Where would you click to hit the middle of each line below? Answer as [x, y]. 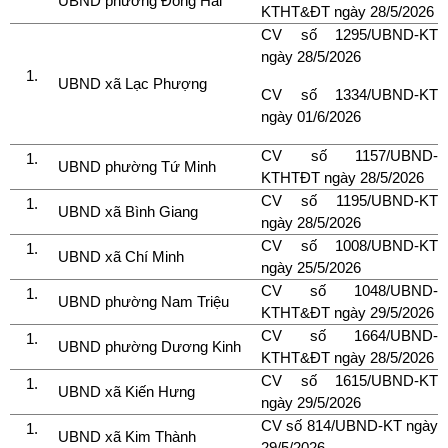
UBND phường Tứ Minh [139, 166]
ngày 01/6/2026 [311, 116]
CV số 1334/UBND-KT [349, 94]
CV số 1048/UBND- [349, 290]
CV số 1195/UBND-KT [349, 200]
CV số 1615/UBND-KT [349, 380]
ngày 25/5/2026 [311, 267]
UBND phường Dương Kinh [151, 346]
